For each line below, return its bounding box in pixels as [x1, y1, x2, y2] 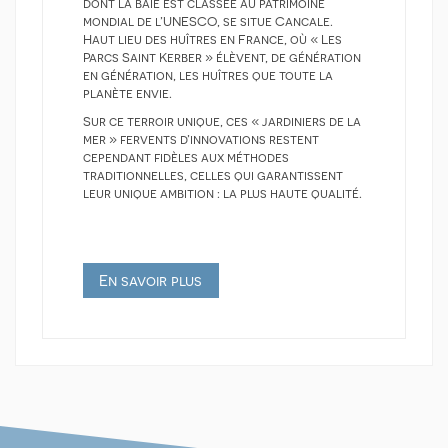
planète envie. [83, 85, 172, 101]
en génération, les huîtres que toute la [83, 67, 333, 83]
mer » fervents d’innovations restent [83, 132, 319, 148]
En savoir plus [99, 271, 203, 289]
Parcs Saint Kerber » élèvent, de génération [83, 49, 361, 65]
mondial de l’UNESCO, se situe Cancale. [83, 13, 333, 29]
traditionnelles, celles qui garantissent [83, 168, 343, 184]
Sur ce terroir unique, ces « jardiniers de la [83, 114, 361, 130]
